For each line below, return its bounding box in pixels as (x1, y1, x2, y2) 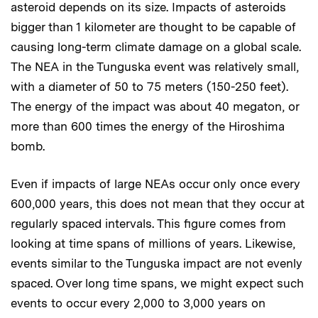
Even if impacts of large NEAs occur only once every (11, 177, 300, 191)
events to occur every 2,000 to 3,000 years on (11, 296, 265, 310)
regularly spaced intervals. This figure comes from (11, 216, 286, 231)
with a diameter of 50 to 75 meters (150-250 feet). (11, 79, 288, 94)
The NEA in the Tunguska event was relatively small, (11, 60, 299, 74)
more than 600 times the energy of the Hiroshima (11, 119, 285, 133)
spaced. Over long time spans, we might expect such (11, 276, 304, 290)
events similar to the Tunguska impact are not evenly (11, 256, 302, 270)
